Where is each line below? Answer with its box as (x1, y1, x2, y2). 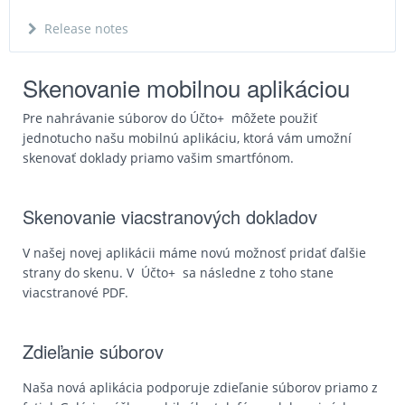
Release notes (44, 20, 128, 37)
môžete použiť (224, 109, 317, 127)
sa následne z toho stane (175, 264, 334, 281)
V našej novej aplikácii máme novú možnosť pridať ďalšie (23, 244, 366, 261)
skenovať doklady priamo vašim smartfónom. (23, 149, 297, 166)
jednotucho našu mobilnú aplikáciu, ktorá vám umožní (23, 129, 352, 146)
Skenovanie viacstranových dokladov (23, 203, 317, 230)
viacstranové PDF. (23, 284, 128, 301)
